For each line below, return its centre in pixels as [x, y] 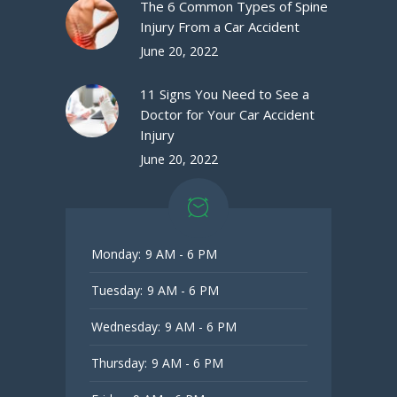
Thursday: [119, 363]
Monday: [116, 254]
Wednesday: [126, 327]
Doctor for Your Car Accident [227, 115]
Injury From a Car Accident [220, 27]
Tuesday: [117, 291]
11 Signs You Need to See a [225, 94]
